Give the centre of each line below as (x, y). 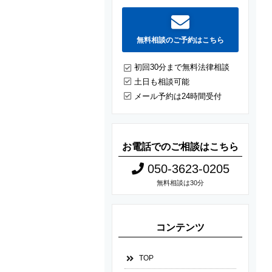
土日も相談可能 (162, 82)
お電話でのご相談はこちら (180, 147)
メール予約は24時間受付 (178, 97)
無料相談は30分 (180, 183)
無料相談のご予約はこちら (180, 40)
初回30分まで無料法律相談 (182, 67)
